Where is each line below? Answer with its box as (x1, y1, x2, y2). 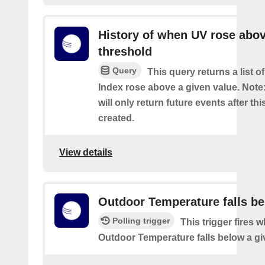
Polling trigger (112, 216, 170, 225)
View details (59, 147, 112, 157)
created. (98, 113, 134, 123)
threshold (98, 45, 152, 58)
